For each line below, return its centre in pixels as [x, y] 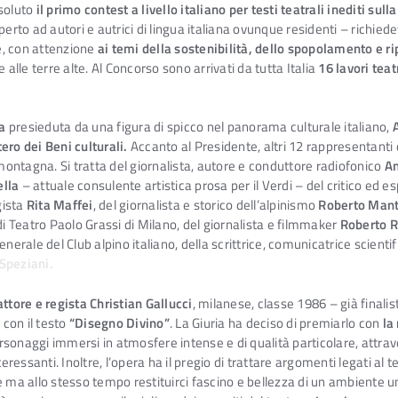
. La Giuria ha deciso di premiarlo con [276, 323]
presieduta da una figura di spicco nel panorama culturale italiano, [199, 127]
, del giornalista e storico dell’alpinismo [206, 205]
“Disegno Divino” [119, 323]
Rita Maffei [60, 205]
